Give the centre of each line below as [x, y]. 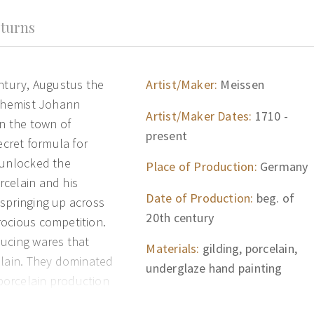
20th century [180, 217]
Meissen [241, 84]
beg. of [274, 198]
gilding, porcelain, [248, 248]
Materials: [173, 248]
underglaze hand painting [214, 268]
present [166, 135]
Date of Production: [200, 198]
